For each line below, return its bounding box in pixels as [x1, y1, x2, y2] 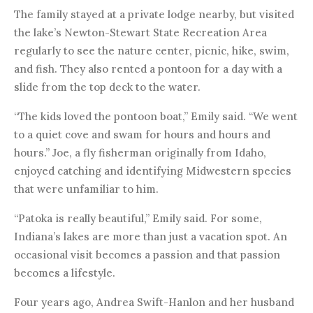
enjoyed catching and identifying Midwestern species [14, 163, 291, 177]
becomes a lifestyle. [14, 265, 115, 279]
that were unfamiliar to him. [14, 182, 159, 196]
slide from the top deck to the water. [14, 80, 201, 94]
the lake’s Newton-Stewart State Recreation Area [14, 25, 267, 39]
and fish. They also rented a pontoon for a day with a [14, 61, 282, 75]
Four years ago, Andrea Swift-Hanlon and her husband [14, 295, 294, 309]
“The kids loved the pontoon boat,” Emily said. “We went [14, 109, 298, 123]
